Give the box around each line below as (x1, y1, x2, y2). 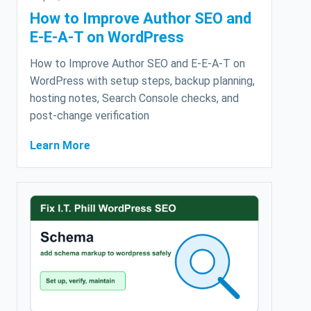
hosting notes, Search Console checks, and (30, 92, 239, 106)
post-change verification (30, 109, 149, 123)
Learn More (30, 139, 90, 153)
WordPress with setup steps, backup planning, (30, 74, 255, 88)
